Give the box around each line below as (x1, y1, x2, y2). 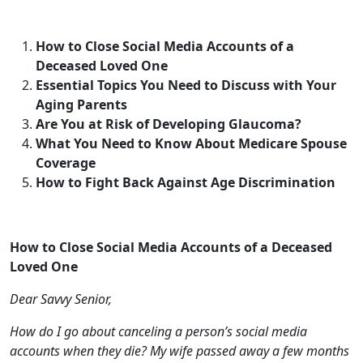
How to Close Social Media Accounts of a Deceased (10, 147, 332, 164)
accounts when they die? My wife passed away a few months (10, 250, 349, 268)
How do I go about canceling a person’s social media (10, 231, 307, 249)
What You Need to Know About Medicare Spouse (36, 43, 347, 61)
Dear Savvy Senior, (10, 199, 112, 216)
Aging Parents (36, 4, 127, 22)
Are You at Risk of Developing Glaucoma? (36, 23, 301, 41)
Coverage (36, 62, 96, 80)
